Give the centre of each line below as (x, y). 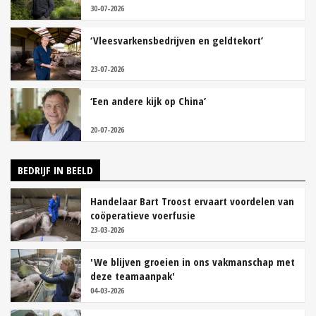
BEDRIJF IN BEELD (55, 170)
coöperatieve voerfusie (143, 215)
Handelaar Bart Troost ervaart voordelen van (192, 201)
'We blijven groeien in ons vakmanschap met (193, 262)
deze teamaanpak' (133, 276)
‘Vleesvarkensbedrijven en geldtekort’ (177, 41)
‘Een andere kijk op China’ (148, 101)
